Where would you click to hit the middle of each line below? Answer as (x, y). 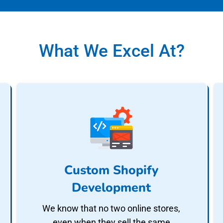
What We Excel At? (111, 51)
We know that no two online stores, (111, 208)
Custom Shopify (111, 170)
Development (111, 188)
